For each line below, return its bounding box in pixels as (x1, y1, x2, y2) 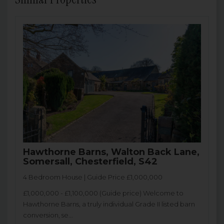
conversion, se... (23, 211, 73, 219)
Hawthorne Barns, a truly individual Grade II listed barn (23, 200, 195, 208)
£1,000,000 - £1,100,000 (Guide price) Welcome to (23, 189, 183, 197)
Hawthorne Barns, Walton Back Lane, (23, 146, 199, 158)
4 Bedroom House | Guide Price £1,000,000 (23, 173, 162, 181)
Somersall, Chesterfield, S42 (23, 156, 157, 167)
